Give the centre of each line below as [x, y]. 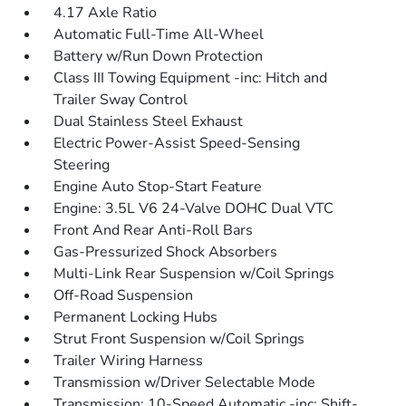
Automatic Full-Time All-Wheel [159, 34]
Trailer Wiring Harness [129, 361]
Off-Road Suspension [124, 295]
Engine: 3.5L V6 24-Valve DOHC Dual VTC [194, 208]
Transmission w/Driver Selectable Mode [185, 382]
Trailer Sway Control [121, 100]
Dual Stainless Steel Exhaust [149, 121]
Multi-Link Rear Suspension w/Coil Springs [194, 274]
